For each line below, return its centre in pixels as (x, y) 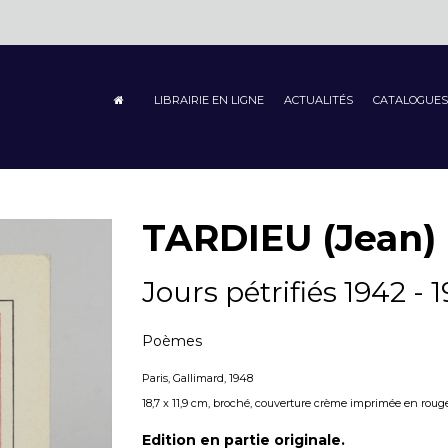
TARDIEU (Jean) (288, 238)
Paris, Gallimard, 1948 (197, 378)
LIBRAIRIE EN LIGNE (208, 100)
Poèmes (171, 341)
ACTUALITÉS (318, 100)
